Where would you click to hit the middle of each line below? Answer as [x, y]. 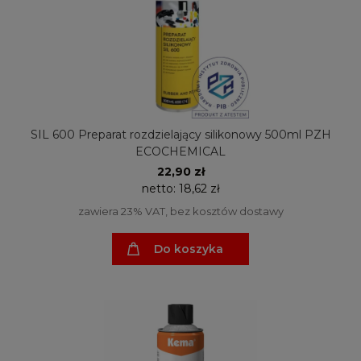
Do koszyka [189, 249]
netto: [160, 188]
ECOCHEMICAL [180, 151]
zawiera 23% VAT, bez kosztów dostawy [180, 211]
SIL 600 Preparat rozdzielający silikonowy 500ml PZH [180, 134]
